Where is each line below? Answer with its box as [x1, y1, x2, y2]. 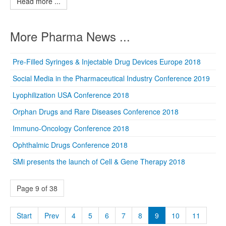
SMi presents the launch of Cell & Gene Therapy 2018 [13, 156, 185, 166]
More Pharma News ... [10, 27, 130, 45]
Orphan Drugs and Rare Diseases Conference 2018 [13, 106, 179, 117]
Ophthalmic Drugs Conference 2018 [13, 140, 128, 150]
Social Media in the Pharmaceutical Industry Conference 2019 [13, 73, 210, 83]
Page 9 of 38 [17, 183, 58, 193]
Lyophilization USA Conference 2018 [13, 90, 129, 100]
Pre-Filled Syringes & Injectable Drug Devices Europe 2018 [13, 56, 201, 67]
